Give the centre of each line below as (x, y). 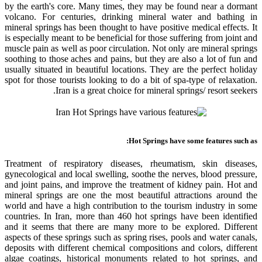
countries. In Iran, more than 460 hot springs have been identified (131, 216)
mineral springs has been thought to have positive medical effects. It (131, 27)
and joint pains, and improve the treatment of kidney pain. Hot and (131, 184)
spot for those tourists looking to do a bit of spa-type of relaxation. (131, 80)
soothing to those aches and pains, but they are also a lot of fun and (131, 58)
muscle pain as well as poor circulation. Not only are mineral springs (131, 48)
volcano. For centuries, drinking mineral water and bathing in (131, 16)
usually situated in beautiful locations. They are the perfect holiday (131, 69)
